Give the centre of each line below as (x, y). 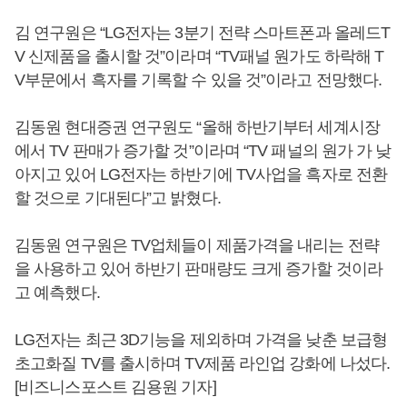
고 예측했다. (57, 293)
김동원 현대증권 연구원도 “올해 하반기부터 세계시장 (197, 127)
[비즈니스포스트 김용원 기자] (115, 387)
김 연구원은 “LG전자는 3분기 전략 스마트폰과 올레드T (203, 33)
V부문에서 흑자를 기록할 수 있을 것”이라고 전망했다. (199, 80)
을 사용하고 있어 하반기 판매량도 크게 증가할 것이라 (199, 269)
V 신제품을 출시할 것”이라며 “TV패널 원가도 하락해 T (199, 56)
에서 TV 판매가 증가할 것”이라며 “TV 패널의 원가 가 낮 (203, 151)
